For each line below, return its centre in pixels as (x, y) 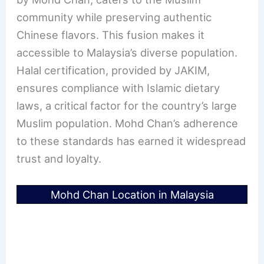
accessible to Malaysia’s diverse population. (127, 53)
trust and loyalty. (59, 159)
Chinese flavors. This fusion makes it (111, 35)
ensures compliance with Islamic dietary (118, 88)
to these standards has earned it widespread (131, 141)
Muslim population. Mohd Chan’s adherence (128, 123)
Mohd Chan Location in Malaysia (132, 194)
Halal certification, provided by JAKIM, (113, 70)
